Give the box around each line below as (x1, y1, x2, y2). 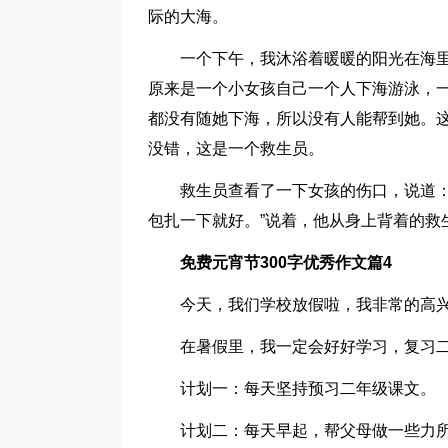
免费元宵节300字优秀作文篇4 (180, 254, 392, 271)
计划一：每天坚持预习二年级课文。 (180, 380, 436, 397)
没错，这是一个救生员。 (148, 140, 324, 157)
